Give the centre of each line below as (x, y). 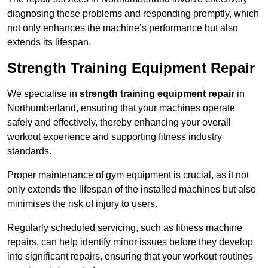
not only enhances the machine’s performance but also (123, 28)
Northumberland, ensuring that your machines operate (121, 108)
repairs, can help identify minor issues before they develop (130, 242)
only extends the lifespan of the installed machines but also (132, 190)
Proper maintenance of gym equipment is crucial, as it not (128, 175)
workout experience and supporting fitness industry (115, 137)
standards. (29, 151)
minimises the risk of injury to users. (82, 204)
